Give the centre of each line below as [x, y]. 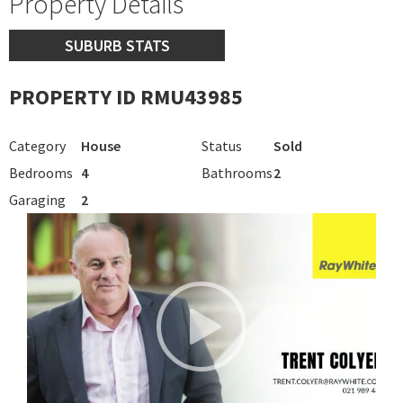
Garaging [37, 199]
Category [37, 145]
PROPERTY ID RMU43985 [126, 96]
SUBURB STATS [117, 45]
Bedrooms [41, 172]
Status [222, 145]
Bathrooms [237, 172]
